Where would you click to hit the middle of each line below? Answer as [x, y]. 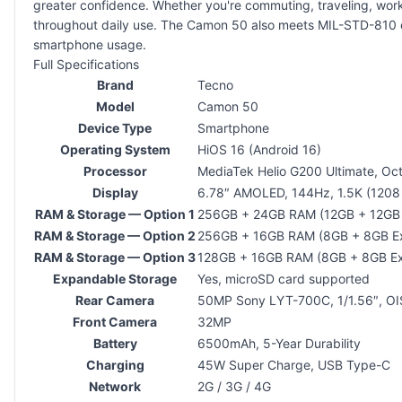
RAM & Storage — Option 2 [115, 235]
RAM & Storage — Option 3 [115, 257]
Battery [115, 343]
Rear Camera [115, 300]
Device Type [115, 127]
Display [115, 192]
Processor [115, 170]
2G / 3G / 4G [234, 386]
